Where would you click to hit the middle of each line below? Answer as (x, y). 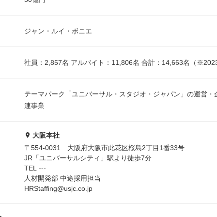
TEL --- (35, 168)
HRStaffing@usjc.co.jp (58, 189)
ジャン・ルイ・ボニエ (58, 31)
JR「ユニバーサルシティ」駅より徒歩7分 (88, 158)
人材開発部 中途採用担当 (62, 178)
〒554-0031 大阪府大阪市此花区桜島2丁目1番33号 (104, 148)
